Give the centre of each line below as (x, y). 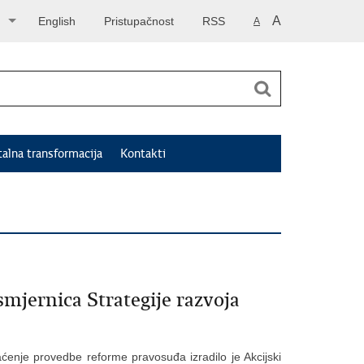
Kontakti (143, 154)
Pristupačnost (139, 21)
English (57, 21)
